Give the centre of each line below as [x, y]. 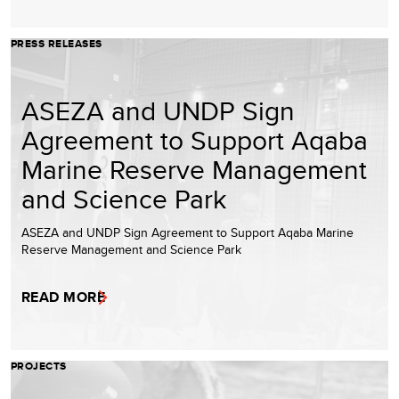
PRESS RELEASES [57, 43]
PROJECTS [39, 366]
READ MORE [64, 297]
